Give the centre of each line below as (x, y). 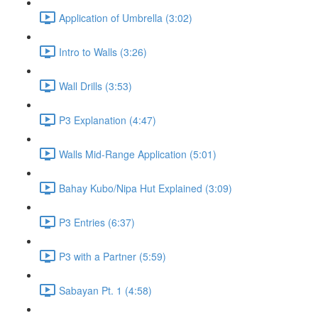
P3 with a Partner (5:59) (113, 256)
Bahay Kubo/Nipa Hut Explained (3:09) (146, 188)
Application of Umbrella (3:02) (126, 17)
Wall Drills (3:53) (95, 86)
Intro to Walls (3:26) (103, 51)
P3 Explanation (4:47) (108, 120)
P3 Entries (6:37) (97, 222)
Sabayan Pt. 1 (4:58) (105, 290)
